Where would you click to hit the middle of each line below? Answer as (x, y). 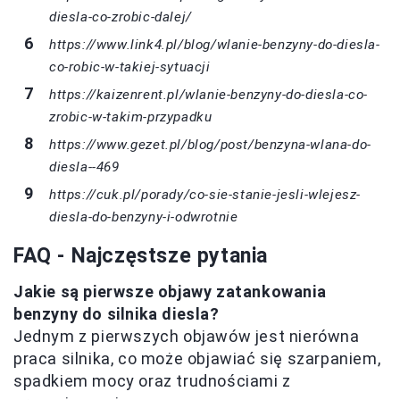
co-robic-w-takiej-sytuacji (130, 67)
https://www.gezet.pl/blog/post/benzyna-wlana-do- (210, 144)
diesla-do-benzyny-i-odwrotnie (144, 217)
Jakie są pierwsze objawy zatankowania (170, 291)
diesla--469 (84, 167)
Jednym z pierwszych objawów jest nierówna (187, 336)
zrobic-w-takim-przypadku (131, 117)
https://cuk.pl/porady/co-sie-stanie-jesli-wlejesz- (205, 194)
